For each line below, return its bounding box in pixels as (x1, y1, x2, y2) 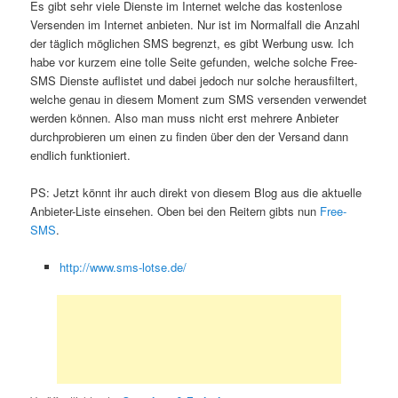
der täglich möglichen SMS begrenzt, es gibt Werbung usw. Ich (30, 34, 354, 52)
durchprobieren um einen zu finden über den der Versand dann (30, 127, 349, 145)
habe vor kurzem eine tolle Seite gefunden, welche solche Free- (30, 52, 358, 70)
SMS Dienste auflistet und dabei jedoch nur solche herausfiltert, (30, 71, 359, 89)
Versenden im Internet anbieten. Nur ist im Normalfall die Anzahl (30, 15, 361, 33)
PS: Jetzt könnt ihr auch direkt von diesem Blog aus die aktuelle (30, 183, 362, 201)
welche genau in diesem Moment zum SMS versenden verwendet (30, 90, 368, 107)
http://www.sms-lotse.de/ (59, 258, 187, 275)
